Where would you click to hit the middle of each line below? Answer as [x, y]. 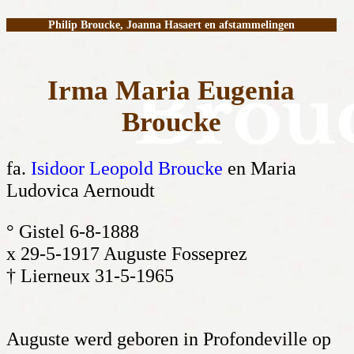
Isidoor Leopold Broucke [127, 169]
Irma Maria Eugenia [171, 91]
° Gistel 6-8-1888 [73, 232]
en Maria [260, 169]
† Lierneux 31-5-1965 [90, 276]
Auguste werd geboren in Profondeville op [169, 339]
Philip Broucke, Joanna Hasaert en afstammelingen [171, 25]
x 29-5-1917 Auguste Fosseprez [127, 254]
